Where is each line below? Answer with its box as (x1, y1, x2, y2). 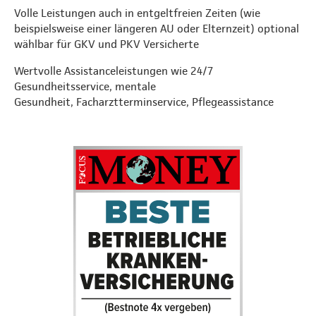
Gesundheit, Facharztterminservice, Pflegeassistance (14, 95, 274, 109)
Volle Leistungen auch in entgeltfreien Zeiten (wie (14, 6, 260, 20)
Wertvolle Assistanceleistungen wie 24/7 (14, 63, 213, 78)
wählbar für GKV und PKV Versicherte (14, 37, 199, 51)
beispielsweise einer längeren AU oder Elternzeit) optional (14, 21, 299, 35)
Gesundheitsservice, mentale (14, 79, 156, 93)
